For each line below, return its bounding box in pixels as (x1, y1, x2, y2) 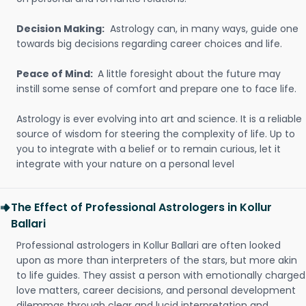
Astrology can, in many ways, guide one (107, 22, 298, 36)
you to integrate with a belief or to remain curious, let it (16, 142, 281, 156)
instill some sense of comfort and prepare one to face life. (16, 82, 296, 96)
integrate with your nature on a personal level (16, 157, 234, 171)
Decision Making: (16, 22, 105, 36)
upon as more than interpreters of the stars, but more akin (16, 253, 297, 267)
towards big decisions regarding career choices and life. (16, 37, 282, 51)
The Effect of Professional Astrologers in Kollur (11, 199, 272, 215)
